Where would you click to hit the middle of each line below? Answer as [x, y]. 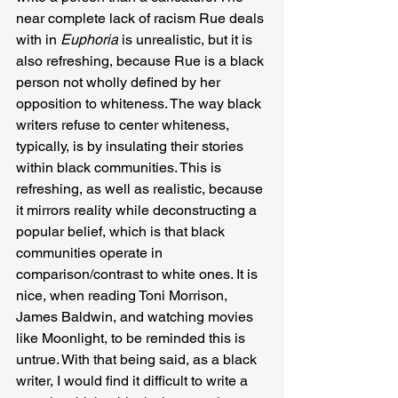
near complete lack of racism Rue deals [142, 18]
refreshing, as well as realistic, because [141, 188]
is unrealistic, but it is [189, 39]
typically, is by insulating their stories [131, 146]
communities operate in [91, 252]
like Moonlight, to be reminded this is [132, 338]
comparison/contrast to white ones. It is [139, 274]
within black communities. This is [120, 167]
